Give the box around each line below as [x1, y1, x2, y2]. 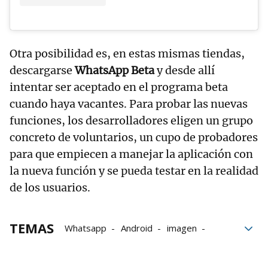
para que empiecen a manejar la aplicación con [10, 147, 253, 161]
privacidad [65, 238, 106, 251]
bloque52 [184, 238, 223, 251]
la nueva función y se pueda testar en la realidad [10, 163, 258, 178]
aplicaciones [121, 238, 170, 251]
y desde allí [154, 63, 215, 77]
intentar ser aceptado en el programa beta [10, 80, 228, 94]
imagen [167, 221, 197, 234]
